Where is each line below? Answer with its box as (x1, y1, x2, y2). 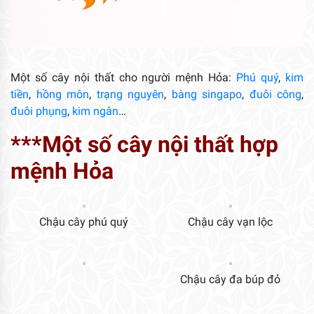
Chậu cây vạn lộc (188, 214, 273, 228)
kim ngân (72, 104, 118, 118)
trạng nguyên (96, 87, 164, 101)
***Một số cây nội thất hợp (11, 130, 278, 158)
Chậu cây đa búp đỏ (180, 272, 280, 286)
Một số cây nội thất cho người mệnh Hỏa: (11, 70, 237, 84)
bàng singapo (171, 87, 242, 101)
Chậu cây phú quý (39, 214, 128, 228)
